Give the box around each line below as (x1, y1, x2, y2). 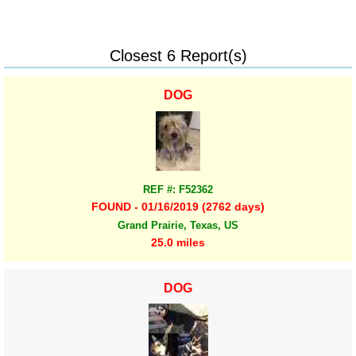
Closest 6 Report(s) (109, 46, 247, 64)
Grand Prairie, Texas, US (118, 219, 238, 231)
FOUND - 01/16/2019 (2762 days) (91, 200, 265, 214)
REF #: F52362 (143, 184, 213, 196)
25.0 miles (151, 235, 205, 249)
